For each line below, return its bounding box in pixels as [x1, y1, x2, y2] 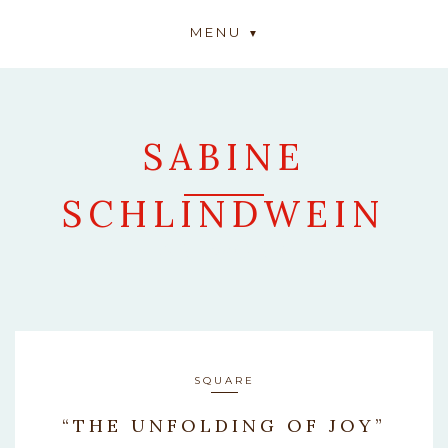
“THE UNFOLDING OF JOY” [62, 414, 386, 437]
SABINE [142, 134, 306, 180]
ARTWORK [158, 239, 290, 263]
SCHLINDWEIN [62, 191, 386, 237]
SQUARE [193, 374, 255, 387]
